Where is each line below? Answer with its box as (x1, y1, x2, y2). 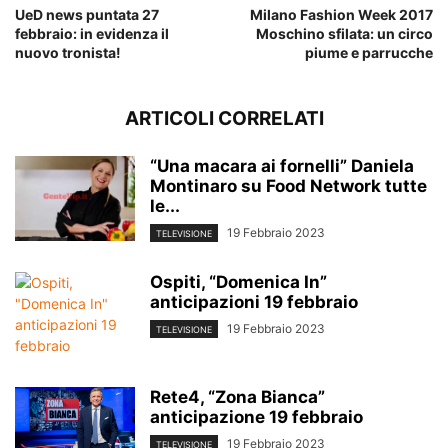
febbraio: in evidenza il (15, 24, 169, 42)
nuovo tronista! (15, 43, 121, 61)
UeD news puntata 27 (15, 5, 159, 23)
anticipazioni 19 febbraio (150, 291, 358, 312)
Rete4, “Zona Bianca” (150, 386, 325, 407)
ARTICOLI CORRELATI (124, 106, 324, 130)
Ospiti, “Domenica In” (150, 271, 327, 292)
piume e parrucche (305, 43, 433, 61)
